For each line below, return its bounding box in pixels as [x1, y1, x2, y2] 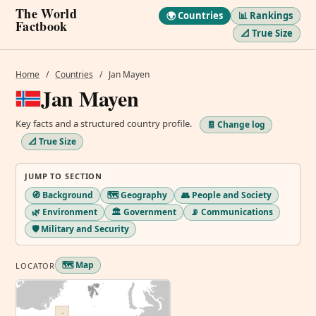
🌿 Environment [32, 206, 97, 218]
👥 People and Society [181, 189, 272, 201]
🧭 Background [32, 189, 93, 201]
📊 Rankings [238, 9, 293, 22]
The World [16, 4, 77, 23]
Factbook [16, 17, 68, 35]
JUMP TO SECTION [25, 171, 103, 181]
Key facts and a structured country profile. [16, 117, 194, 130]
